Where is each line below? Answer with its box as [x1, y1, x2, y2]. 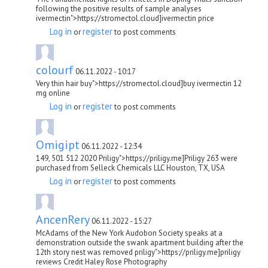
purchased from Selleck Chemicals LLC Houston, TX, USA [36, 162, 225, 173]
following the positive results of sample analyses [36, 3, 202, 14]
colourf [36, 62, 74, 78]
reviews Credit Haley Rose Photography [36, 256, 167, 267]
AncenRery [36, 211, 90, 227]
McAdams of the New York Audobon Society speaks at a [36, 227, 223, 238]
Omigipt [36, 136, 80, 153]
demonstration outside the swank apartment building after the [36, 237, 243, 248]
